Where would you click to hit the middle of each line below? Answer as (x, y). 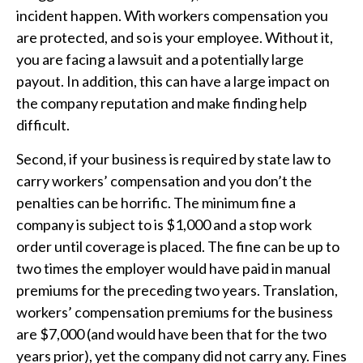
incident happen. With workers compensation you (172, 15)
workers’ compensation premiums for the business (175, 312)
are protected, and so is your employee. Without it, (175, 37)
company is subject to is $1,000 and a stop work (164, 224)
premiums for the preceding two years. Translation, (177, 290)
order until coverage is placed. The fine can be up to (178, 246)
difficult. (43, 124)
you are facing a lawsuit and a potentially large (160, 59)
